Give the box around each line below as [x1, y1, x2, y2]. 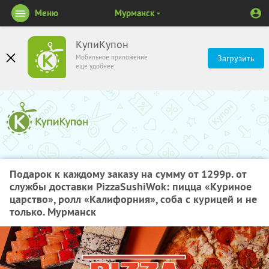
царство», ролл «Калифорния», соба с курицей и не [10, 192, 257, 206]
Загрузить [217, 53, 255, 64]
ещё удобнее [76, 62, 114, 70]
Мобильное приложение [76, 53, 148, 61]
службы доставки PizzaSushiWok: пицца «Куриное [10, 180, 252, 193]
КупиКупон [76, 38, 128, 51]
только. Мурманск [10, 205, 96, 219]
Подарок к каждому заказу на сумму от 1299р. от [10, 167, 246, 181]
